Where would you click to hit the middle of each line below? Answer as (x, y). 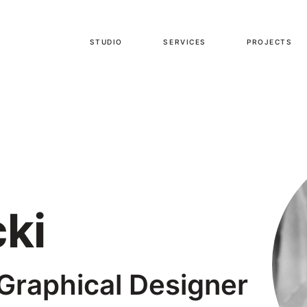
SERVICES (185, 41)
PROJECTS (270, 41)
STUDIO (106, 41)
